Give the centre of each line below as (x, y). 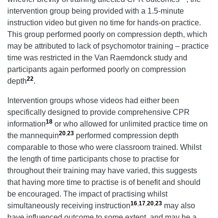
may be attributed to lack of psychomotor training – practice (108, 46)
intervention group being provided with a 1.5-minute (96, 11)
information (27, 124)
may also (179, 206)
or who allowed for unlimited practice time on (130, 124)
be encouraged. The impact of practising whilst (87, 194)
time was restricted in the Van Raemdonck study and (97, 58)
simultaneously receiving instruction (69, 206)
